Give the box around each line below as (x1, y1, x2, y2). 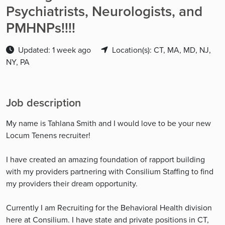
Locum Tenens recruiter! (6, 130, 90, 141)
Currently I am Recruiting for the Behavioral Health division (6, 202, 212, 213)
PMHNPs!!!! (6, 18, 75, 38)
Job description (6, 95, 81, 111)
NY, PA (6, 56, 30, 68)
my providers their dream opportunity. (6, 178, 138, 189)
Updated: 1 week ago (18, 44, 93, 56)
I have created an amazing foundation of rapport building (6, 154, 205, 165)
